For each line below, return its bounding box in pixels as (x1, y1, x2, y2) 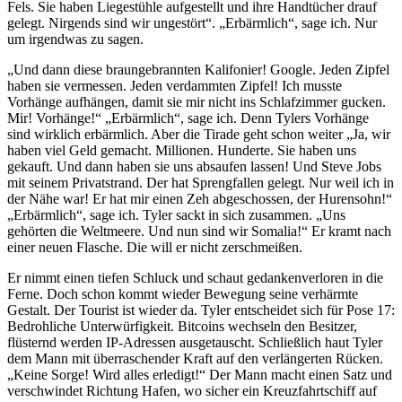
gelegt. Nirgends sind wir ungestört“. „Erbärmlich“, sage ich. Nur (7, 15, 377, 31)
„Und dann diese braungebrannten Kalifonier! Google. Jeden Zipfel (7, 62, 389, 78)
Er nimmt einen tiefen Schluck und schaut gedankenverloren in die (7, 270, 383, 286)
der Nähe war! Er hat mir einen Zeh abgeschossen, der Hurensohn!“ (7, 191, 392, 207)
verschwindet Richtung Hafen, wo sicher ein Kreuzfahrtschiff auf (7, 383, 377, 399)
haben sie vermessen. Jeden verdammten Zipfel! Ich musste (7, 78, 342, 94)
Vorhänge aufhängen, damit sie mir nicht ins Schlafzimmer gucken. (7, 94, 386, 110)
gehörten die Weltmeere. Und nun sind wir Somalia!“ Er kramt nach (7, 223, 391, 240)
